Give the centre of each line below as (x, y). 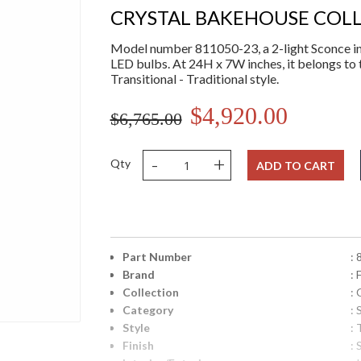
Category (147, 310)
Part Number (157, 257)
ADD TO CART (295, 166)
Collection (150, 293)
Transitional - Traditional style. (194, 79)
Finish (138, 346)
